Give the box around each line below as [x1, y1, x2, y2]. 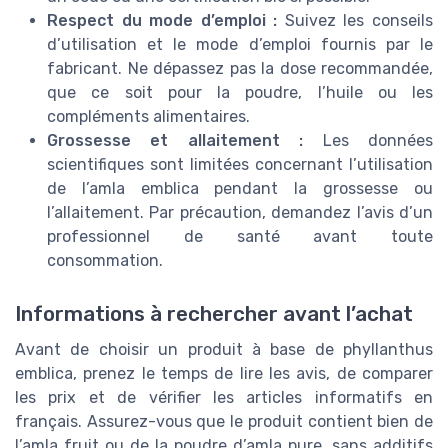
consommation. [47, 250, 163, 270]
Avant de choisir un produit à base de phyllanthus [15, 339, 433, 359]
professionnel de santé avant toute [47, 226, 433, 246]
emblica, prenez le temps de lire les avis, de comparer [15, 363, 433, 383]
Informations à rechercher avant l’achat [15, 301, 413, 326]
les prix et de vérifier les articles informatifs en [15, 387, 433, 407]
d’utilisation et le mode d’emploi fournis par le [47, 34, 433, 54]
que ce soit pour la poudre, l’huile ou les [47, 82, 433, 102]
